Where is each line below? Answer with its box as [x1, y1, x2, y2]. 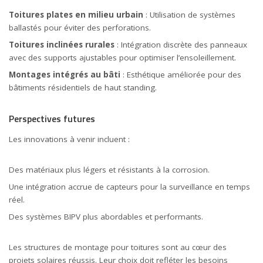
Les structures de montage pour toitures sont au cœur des [9, 241, 227, 252]
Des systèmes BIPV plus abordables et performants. [9, 211, 203, 222]
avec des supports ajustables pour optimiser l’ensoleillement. [9, 52, 236, 63]
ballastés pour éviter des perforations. [9, 22, 151, 33]
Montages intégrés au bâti [9, 69, 120, 80]
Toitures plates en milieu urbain [9, 9, 143, 21]
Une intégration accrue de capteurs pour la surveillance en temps [9, 181, 250, 192]
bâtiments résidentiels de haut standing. [9, 82, 157, 93]
